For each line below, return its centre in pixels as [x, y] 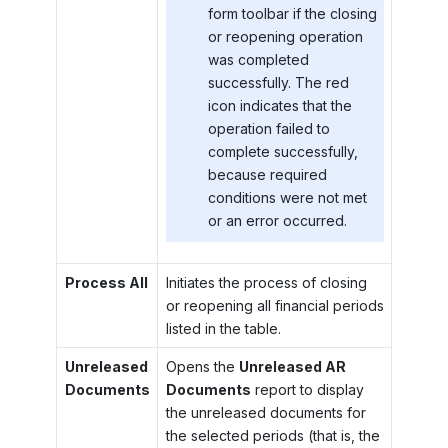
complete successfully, [282, 151]
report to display [307, 390]
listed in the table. [223, 329]
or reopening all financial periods [274, 306]
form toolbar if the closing [292, 13]
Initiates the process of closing [266, 283]
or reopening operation [285, 36]
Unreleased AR [292, 367]
